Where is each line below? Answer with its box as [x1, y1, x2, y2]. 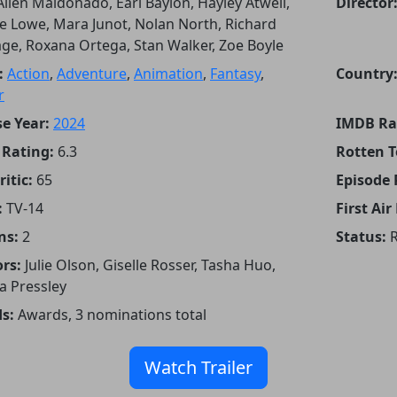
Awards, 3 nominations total [18, 304, 206, 324]
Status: [335, 226, 386, 246]
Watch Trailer [144, 354, 253, 379]
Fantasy [210, 63, 261, 83]
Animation [134, 63, 203, 83]
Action [7, 63, 50, 83]
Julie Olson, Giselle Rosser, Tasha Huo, [25, 254, 276, 275]
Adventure [57, 63, 127, 83]
